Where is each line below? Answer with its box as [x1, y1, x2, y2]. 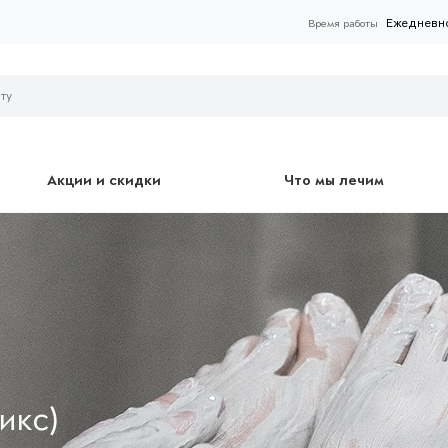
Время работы [308, 17, 378, 29]
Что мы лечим [284, 172, 384, 188]
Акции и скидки [47, 172, 161, 188]
